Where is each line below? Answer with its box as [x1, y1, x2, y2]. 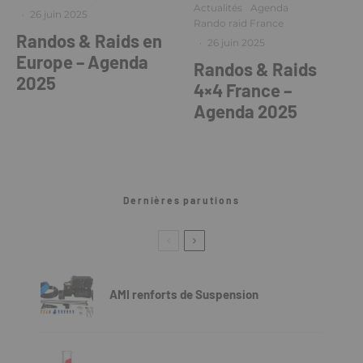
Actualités [194, 2, 242, 15]
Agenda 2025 [194, 100, 297, 122]
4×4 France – [194, 79, 292, 101]
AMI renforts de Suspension [109, 286, 261, 301]
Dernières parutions [123, 194, 240, 207]
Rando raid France [194, 17, 284, 30]
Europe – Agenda [16, 51, 148, 72]
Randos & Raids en [16, 30, 162, 51]
